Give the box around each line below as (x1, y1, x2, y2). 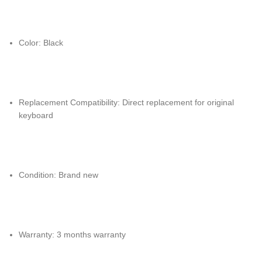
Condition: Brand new (19, 170, 98, 180)
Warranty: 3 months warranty (19, 230, 126, 239)
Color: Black (19, 38, 63, 47)
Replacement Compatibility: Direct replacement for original (19, 98, 234, 107)
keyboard (19, 111, 53, 120)
